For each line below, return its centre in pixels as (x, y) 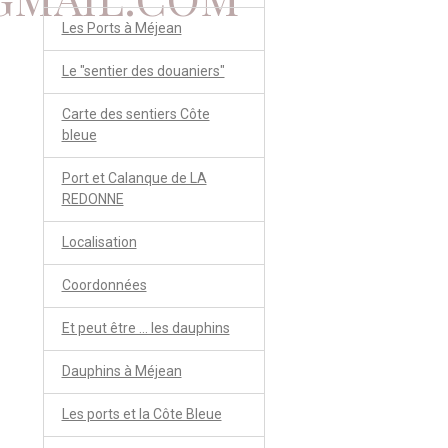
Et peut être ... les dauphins (145, 328)
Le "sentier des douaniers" (143, 71)
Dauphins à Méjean (121, 371)
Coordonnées (104, 285)
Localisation (99, 242)
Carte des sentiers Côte (135, 114)
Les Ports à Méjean (121, 28)
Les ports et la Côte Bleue (141, 414)
